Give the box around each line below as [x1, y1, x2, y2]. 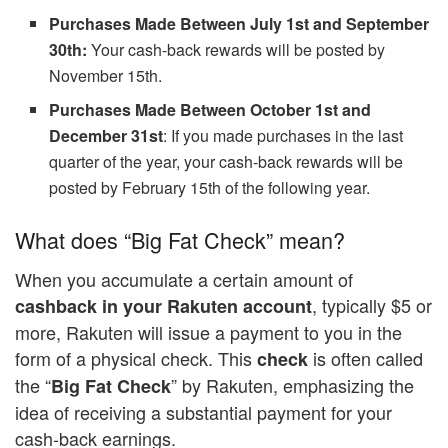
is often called [308, 345, 423, 372]
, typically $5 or [312, 292, 432, 319]
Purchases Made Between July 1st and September [49, 12, 430, 36]
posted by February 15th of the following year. [49, 176, 371, 200]
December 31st [49, 124, 164, 148]
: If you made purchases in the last [163, 124, 404, 148]
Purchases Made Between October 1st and [49, 98, 372, 122]
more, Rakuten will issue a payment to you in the [15, 319, 402, 346]
